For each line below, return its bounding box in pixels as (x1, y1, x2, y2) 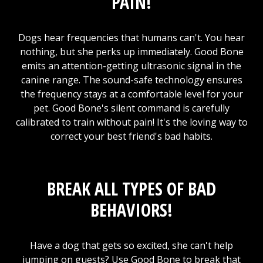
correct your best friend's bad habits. (50, 129, 213, 143)
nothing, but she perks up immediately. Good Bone (19, 45, 244, 58)
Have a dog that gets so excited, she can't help (30, 238, 233, 252)
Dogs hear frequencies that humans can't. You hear (18, 31, 245, 44)
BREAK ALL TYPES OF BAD (47, 176, 216, 201)
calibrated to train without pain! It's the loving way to (15, 115, 248, 129)
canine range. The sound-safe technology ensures (21, 73, 242, 86)
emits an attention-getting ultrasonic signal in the (22, 59, 241, 72)
